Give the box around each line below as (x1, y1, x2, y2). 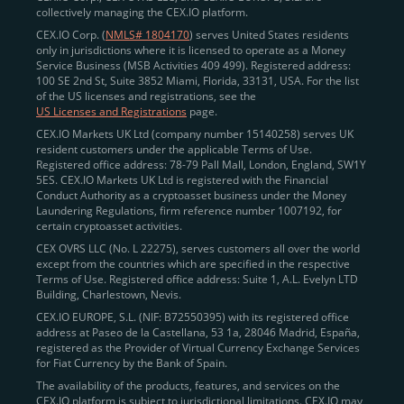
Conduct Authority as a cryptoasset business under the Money (36, 188, 346, 203)
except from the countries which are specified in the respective (36, 256, 350, 271)
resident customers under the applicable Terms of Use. (36, 142, 312, 157)
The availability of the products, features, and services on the (36, 378, 340, 393)
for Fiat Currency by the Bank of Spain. (36, 355, 227, 371)
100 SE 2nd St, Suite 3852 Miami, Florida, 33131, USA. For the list (36, 73, 359, 88)
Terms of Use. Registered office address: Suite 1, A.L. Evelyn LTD (36, 271, 358, 287)
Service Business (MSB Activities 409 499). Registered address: (36, 58, 351, 73)
